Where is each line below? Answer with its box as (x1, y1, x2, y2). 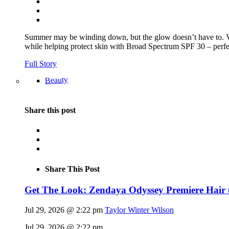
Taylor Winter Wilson (105, 205, 174, 214)
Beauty (44, 75, 68, 85)
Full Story (25, 59, 57, 68)
